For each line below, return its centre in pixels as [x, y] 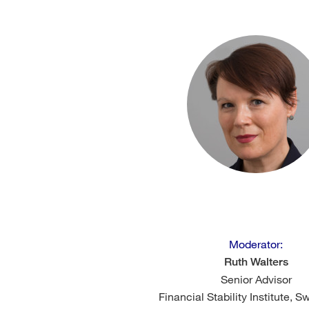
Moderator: [256, 243]
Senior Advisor [256, 279]
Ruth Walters [256, 261]
